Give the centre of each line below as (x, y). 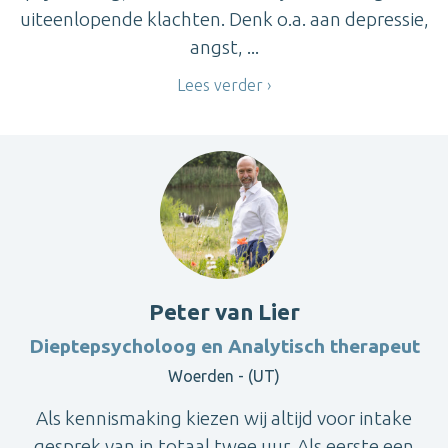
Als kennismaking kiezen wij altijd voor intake (224, 417)
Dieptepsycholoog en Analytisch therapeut (224, 345)
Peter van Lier (224, 311)
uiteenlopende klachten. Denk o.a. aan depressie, (224, 19)
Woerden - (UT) (224, 375)
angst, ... (224, 47)
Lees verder (220, 84)
